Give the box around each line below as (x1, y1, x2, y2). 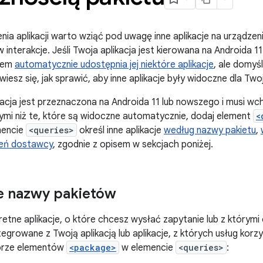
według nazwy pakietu (164, 124, 256, 136)
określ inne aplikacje (77, 124, 164, 136)
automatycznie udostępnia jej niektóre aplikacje (15, 59, 214, 70)
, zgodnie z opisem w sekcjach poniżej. (53, 139, 213, 150)
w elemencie (119, 242, 176, 254)
